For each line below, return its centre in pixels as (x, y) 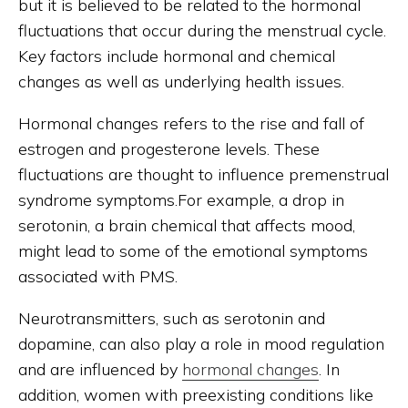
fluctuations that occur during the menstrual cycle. (202, 31)
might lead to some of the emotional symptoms (193, 251)
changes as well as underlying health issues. (181, 82)
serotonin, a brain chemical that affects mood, (187, 226)
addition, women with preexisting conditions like (196, 395)
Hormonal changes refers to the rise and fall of (191, 124)
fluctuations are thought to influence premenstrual (204, 175)
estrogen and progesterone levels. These (169, 149)
